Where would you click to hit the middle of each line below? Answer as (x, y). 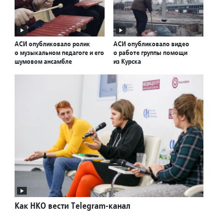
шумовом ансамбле (43, 62)
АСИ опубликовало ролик (52, 44)
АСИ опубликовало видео (151, 44)
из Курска (127, 62)
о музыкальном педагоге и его (59, 53)
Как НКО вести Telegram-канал (73, 206)
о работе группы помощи (150, 53)
